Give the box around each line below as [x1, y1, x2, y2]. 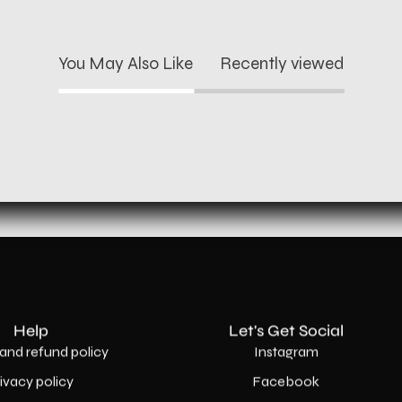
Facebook [252, 372, 320, 390]
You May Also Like [57, 52, 193, 74]
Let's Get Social [228, 321, 344, 341]
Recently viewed [219, 52, 345, 74]
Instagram [253, 343, 319, 361]
